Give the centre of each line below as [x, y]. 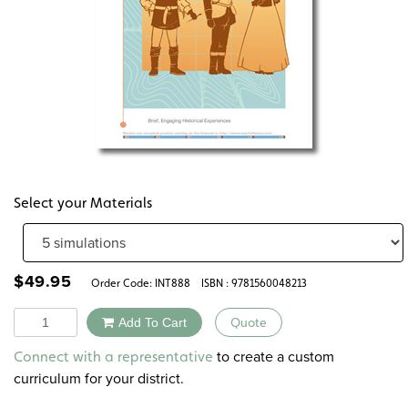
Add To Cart [153, 322]
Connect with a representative [113, 357]
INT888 [173, 283]
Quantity [40, 317]
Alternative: [185, 348]
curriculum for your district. [99, 379]
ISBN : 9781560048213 [254, 283]
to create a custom [274, 357]
